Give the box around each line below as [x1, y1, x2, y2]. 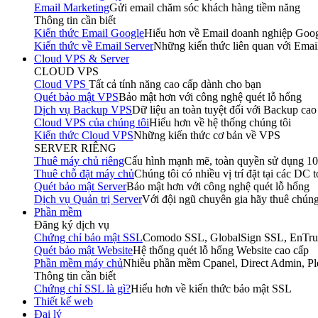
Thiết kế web [34, 295, 93, 307]
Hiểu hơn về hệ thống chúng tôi [149, 116, 291, 128]
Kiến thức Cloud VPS [34, 129, 133, 141]
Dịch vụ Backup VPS [34, 104, 132, 116]
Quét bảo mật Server [34, 180, 126, 192]
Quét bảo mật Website [34, 244, 133, 256]
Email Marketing [34, 1, 109, 13]
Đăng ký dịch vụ [34, 219, 109, 231]
